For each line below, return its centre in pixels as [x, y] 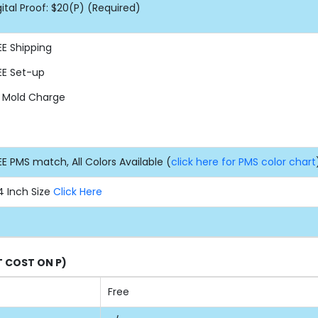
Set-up [26, 72]
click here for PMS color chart [243, 161]
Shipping [29, 47]
